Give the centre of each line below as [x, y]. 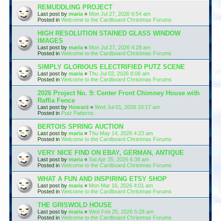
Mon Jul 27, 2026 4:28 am [120, 47]
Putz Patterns [77, 113]
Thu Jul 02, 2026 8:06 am [119, 73]
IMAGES [50, 40]
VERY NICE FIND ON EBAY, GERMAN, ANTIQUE [111, 152]
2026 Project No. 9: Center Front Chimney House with [119, 93]
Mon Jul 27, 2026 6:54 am [120, 14]
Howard [79, 107]
